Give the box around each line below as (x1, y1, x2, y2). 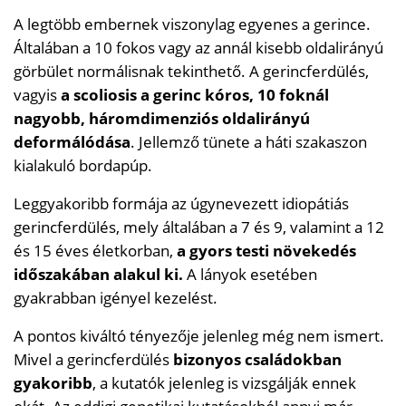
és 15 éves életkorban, (14, 239, 177, 261)
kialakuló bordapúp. (14, 154, 152, 176)
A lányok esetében (183, 263, 317, 285)
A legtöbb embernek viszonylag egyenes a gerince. (14, 13, 371, 34)
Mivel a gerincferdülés (14, 348, 173, 370)
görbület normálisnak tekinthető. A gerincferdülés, (14, 60, 369, 82)
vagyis (14, 83, 61, 105)
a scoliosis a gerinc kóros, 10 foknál (61, 83, 329, 105)
